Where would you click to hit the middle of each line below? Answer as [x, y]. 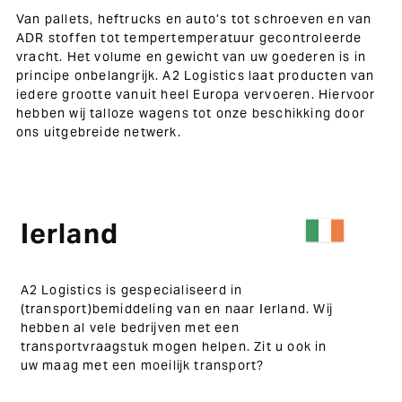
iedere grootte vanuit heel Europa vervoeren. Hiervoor [196, 94]
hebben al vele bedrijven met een [130, 328]
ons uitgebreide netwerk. [98, 132]
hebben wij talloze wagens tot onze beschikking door [190, 113]
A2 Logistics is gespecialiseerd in [131, 290]
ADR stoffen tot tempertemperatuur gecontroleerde [189, 38]
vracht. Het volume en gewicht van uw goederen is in [191, 57]
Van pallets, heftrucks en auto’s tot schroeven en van [194, 19]
